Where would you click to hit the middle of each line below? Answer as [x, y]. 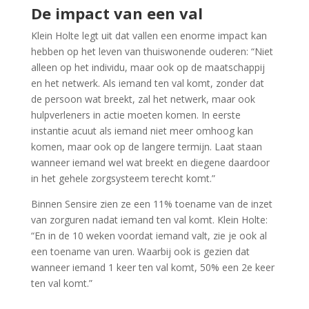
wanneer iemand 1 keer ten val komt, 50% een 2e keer [152, 268]
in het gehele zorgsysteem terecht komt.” [124, 179]
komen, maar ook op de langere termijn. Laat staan [146, 147]
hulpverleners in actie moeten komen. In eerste [136, 115]
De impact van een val [117, 13]
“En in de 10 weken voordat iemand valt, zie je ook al [149, 236]
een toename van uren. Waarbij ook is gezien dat [140, 252]
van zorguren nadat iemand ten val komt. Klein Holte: [149, 220]
